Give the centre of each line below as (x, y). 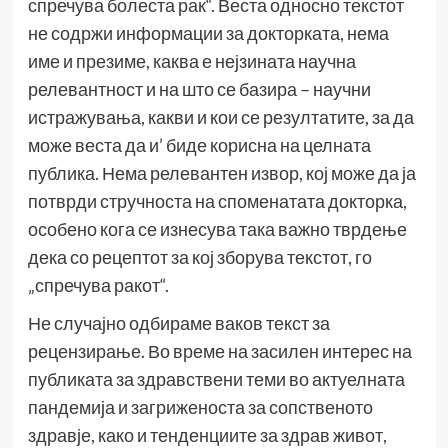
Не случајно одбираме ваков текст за (178, 323)
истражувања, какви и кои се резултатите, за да (220, 117)
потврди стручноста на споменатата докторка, (217, 201)
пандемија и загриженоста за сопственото (200, 407)
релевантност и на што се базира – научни (199, 89)
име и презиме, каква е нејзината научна (191, 61)
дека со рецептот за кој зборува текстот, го (199, 257)
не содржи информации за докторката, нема (208, 33)
